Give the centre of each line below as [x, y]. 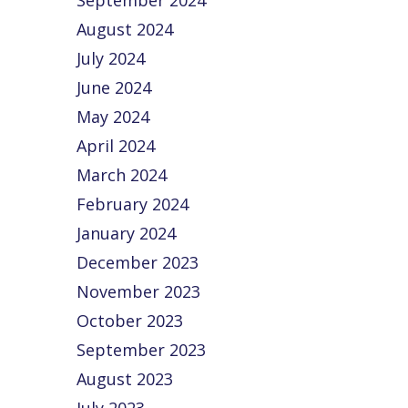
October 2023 [130, 321]
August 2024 [125, 29]
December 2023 [138, 262]
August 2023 [125, 379]
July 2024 [111, 58]
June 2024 [114, 87]
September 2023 [142, 350]
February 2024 [133, 204]
